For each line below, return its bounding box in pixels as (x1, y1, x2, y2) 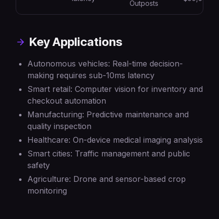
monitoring (27, 186, 67, 196)
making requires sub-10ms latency (27, 70, 154, 80)
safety (27, 160, 50, 170)
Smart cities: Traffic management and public (27, 149, 190, 158)
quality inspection (27, 121, 91, 131)
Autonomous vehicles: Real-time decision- (27, 59, 183, 68)
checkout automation (27, 96, 106, 106)
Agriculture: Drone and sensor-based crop (27, 174, 186, 184)
